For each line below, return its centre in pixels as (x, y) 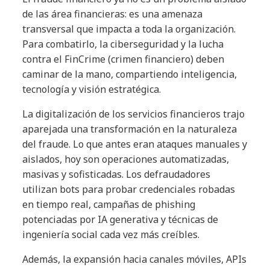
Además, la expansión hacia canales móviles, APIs (135, 259)
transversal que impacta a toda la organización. (129, 29)
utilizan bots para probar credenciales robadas (129, 190)
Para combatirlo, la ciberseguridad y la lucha (123, 44)
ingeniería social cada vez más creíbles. (111, 235)
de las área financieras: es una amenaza (113, 14)
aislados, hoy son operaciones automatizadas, (126, 159)
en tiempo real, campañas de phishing (109, 205)
